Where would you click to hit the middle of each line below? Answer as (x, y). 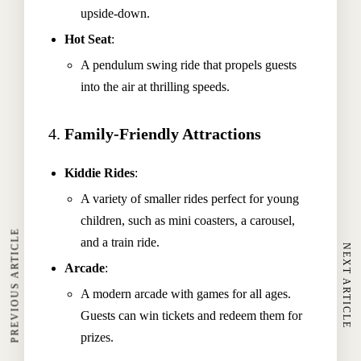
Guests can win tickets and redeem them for (191, 315)
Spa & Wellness (117, 316)
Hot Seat (88, 39)
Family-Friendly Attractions (163, 134)
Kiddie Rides (100, 173)
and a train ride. (120, 242)
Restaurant (97, 287)
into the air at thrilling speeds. (155, 87)
